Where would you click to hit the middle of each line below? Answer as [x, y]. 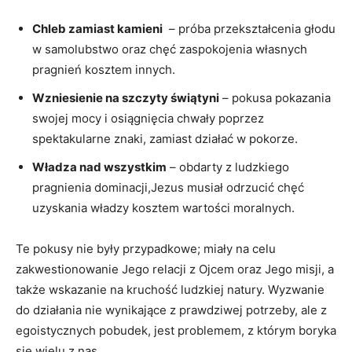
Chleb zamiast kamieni [97, 28]
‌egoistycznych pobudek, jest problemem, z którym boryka [176, 330]
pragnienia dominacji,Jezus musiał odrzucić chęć [168, 187]
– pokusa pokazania [275, 97]
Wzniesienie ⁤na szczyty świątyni [126, 97]
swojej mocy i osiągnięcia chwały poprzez [148, 118]
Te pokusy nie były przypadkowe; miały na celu [146, 248]
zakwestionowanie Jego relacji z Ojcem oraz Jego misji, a [175, 269]
